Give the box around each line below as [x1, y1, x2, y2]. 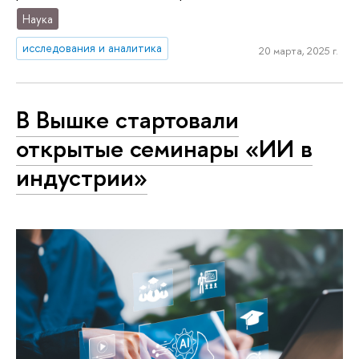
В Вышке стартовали [16, 102, 239, 136]
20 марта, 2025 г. [258, 42, 338, 58]
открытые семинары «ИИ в [16, 131, 313, 165]
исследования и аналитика [22, 40, 163, 56]
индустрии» [16, 159, 147, 194]
